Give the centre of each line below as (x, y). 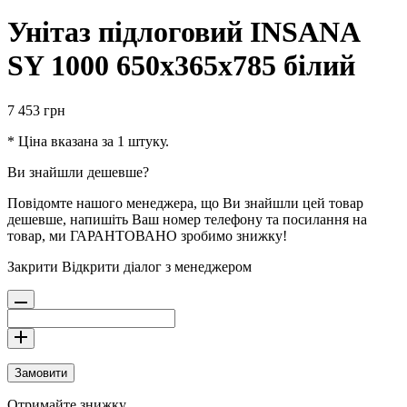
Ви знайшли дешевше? (78, 172)
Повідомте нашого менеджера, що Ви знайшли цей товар (185, 203)
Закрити (33, 266)
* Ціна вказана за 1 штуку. (88, 141)
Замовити (41, 372)
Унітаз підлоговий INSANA (183, 32)
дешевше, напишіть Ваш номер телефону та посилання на (187, 219)
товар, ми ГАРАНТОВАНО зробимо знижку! (147, 235)
